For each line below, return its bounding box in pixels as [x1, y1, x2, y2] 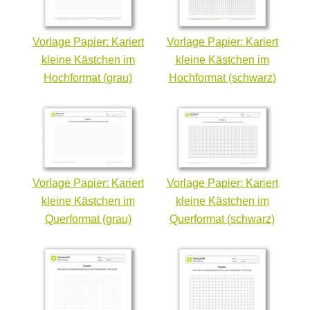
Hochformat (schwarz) [168, 71, 276, 84]
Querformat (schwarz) [170, 212, 275, 225]
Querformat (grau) [44, 212, 131, 225]
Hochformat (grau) [44, 71, 132, 84]
